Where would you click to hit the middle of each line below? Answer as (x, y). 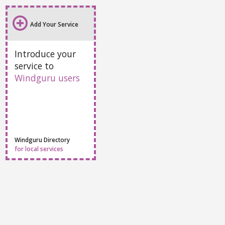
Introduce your (45, 54)
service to (34, 66)
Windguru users (47, 78)
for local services (39, 149)
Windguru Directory (42, 140)
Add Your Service (54, 24)
